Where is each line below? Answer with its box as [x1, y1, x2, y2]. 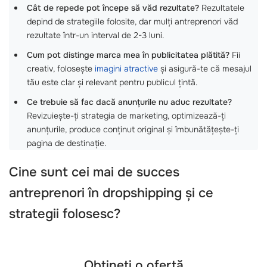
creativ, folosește [27, 63, 95, 74]
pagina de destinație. [27, 137, 106, 148]
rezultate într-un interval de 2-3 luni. [27, 29, 164, 41]
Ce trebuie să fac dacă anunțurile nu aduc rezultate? [27, 96, 232, 107]
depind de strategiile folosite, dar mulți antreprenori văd [27, 15, 238, 27]
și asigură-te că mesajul [158, 63, 252, 74]
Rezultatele [199, 2, 244, 13]
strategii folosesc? [9, 205, 120, 222]
